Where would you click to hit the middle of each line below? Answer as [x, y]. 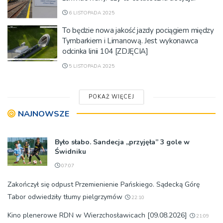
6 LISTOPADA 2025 [91, 13]
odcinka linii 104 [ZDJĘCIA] [105, 51]
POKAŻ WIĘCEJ [111, 97]
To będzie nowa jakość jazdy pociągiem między [138, 30]
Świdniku [70, 152]
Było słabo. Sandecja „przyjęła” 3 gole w [122, 142]
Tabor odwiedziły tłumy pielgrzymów [65, 197]
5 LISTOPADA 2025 [91, 66]
